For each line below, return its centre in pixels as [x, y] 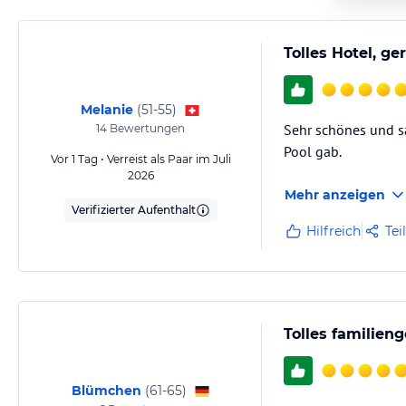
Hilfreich [333, 231]
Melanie [107, 109]
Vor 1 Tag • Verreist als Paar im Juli [140, 159]
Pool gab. [313, 151]
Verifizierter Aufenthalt [133, 209]
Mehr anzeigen [335, 194]
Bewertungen [146, 128]
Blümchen [106, 390]
